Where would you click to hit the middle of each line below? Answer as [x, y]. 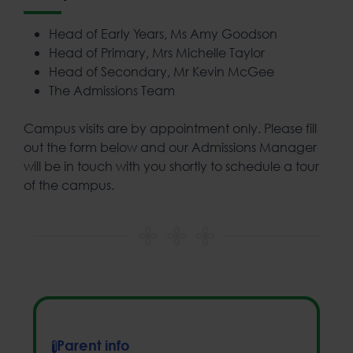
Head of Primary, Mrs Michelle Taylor [157, 52]
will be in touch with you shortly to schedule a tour [171, 165]
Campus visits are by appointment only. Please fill [170, 128]
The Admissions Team [112, 90]
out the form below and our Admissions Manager [170, 147]
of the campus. [69, 184]
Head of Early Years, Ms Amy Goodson [163, 33]
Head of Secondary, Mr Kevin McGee [162, 71]
